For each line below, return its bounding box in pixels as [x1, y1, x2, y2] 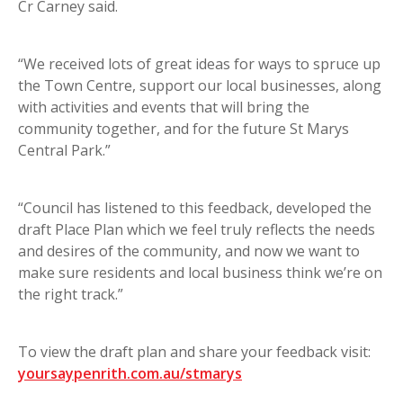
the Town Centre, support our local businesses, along [18, 76, 381, 96]
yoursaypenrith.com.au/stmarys [18, 363, 242, 384]
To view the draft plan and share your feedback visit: [18, 342, 371, 363]
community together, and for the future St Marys [18, 119, 349, 139]
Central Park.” [18, 140, 114, 161]
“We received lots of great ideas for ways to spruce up [18, 54, 381, 75]
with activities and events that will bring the [18, 97, 309, 118]
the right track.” [18, 284, 123, 305]
